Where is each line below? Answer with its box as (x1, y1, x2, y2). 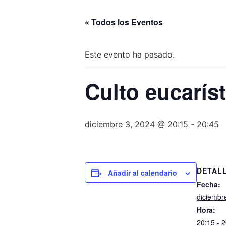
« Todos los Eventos (85, 16, 163, 28)
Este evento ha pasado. (85, 49, 175, 60)
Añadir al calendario (108, 167, 177, 178)
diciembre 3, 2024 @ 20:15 (85, 119, 188, 130)
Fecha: (197, 179, 220, 190)
